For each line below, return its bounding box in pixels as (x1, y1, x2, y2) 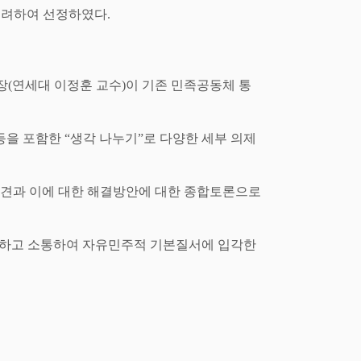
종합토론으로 (184, 185, 261, 199)
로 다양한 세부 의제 (143, 131, 256, 146)
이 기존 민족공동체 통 (126, 78, 251, 93)
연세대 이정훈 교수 (12, 78, 122, 93)
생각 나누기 (70, 131, 138, 146)
